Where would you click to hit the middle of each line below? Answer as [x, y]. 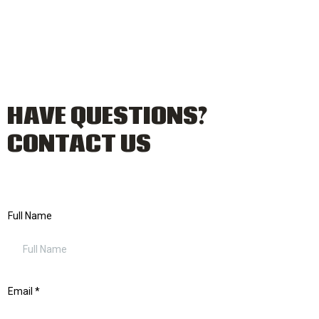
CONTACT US [79, 144]
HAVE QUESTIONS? [107, 116]
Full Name [30, 215]
